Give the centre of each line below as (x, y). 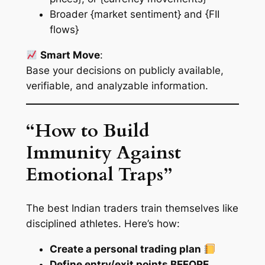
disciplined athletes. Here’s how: (103, 224)
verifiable (48, 86)
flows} (64, 30)
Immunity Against (103, 152)
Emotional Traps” (99, 174)
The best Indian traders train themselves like (132, 209)
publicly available (180, 71)
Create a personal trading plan (125, 249)
